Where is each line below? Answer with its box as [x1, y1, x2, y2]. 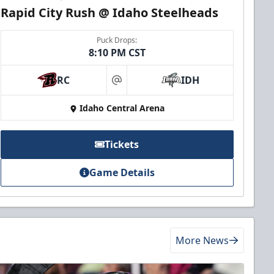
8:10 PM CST [88, 46, 146, 60]
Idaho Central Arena [79, 102, 165, 114]
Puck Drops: [97, 35, 138, 46]
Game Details [89, 166, 155, 180]
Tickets [105, 138, 139, 152]
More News [176, 234, 229, 248]
